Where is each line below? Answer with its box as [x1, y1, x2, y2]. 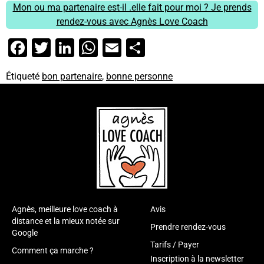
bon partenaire [42, 71, 102, 82]
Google [12, 228, 38, 238]
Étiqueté [6, 71, 42, 82]
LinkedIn [74, 37, 146, 60]
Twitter [51, 37, 108, 60]
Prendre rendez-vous [150, 222, 226, 232]
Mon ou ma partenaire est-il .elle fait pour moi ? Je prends [12, 2, 252, 14]
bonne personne [106, 71, 173, 82]
